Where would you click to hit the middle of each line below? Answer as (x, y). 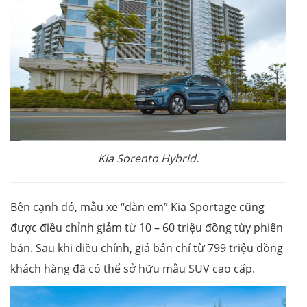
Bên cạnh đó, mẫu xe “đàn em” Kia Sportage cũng (137, 207)
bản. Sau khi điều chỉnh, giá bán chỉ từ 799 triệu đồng (147, 248)
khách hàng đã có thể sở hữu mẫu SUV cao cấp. (133, 268)
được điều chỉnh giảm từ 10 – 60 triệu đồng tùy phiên (147, 227)
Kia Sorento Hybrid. (148, 158)
